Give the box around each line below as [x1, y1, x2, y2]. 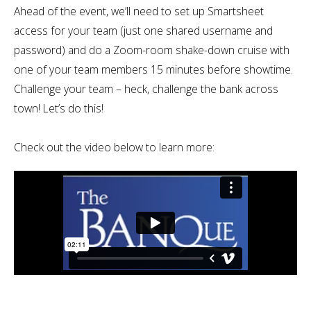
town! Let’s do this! [14, 100, 103, 116]
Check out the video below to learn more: [14, 139, 215, 155]
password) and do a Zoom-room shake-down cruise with [14, 42, 289, 58]
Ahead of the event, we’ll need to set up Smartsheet [14, 3, 264, 19]
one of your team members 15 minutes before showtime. [14, 61, 293, 77]
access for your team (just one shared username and [14, 22, 273, 38]
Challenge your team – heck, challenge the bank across [14, 81, 278, 96]
